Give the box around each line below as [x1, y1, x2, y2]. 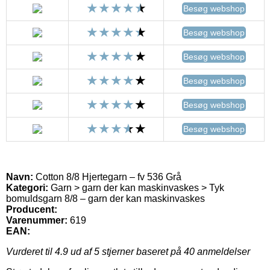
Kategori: [6, 182, 48, 193]
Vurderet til [6, 246, 55, 257]
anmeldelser [195, 246, 250, 257]
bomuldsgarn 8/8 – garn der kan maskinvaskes [6, 193, 205, 204]
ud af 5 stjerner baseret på [68, 246, 184, 257]
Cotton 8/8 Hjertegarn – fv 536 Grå [33, 171, 181, 182]
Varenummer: [6, 215, 67, 225]
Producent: [6, 204, 57, 215]
